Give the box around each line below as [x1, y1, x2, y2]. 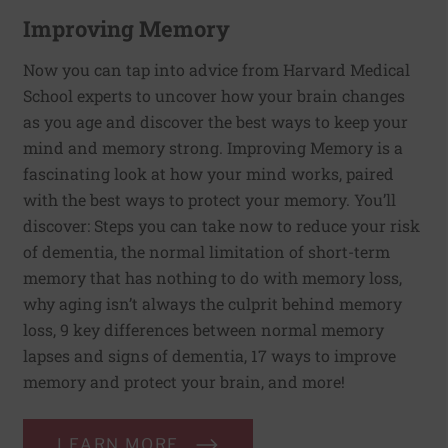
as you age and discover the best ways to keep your [23, 111, 408, 133]
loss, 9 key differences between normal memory [23, 319, 384, 341]
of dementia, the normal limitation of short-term [23, 241, 390, 263]
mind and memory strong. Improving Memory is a [23, 137, 403, 159]
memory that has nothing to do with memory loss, [23, 267, 402, 289]
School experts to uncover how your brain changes [23, 85, 405, 107]
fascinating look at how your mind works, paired [23, 163, 394, 185]
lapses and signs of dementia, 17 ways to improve [23, 345, 396, 367]
